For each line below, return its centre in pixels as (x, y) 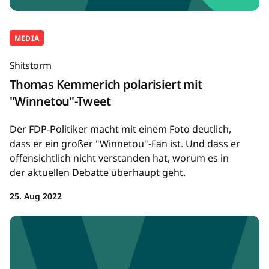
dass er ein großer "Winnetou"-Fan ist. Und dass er (125, 144)
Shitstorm (31, 66)
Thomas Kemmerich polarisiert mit (106, 85)
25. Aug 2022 (36, 196)
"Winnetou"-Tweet (60, 101)
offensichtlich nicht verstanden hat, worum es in (119, 158)
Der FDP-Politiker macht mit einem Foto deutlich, (120, 129)
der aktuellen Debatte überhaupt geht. (98, 173)
